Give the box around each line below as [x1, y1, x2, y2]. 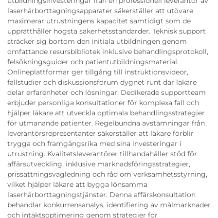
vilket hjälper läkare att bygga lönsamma [7, 180, 147, 189]
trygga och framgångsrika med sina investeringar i [7, 139, 182, 148]
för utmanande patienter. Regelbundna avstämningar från [7, 118, 205, 127]
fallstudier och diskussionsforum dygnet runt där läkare [7, 77, 197, 87]
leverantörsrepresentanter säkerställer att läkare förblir [7, 128, 194, 138]
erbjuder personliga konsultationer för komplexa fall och [7, 98, 199, 107]
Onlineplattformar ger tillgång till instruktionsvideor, [7, 67, 188, 76]
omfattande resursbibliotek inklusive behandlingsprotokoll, [7, 47, 208, 56]
